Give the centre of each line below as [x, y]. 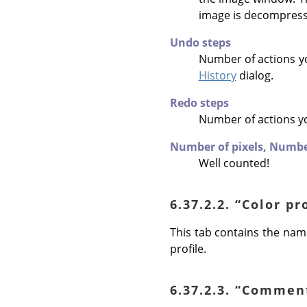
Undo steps [200, 42]
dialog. [255, 75]
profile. [188, 248]
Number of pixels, [220, 146]
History [217, 75]
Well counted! [234, 163]
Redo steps [199, 102]
